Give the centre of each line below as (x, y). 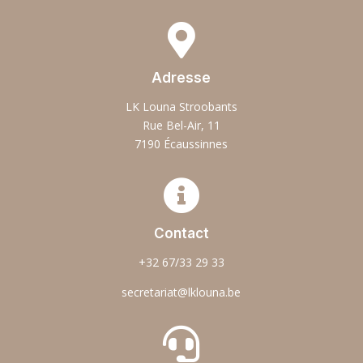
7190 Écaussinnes (181, 143)
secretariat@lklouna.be (181, 292)
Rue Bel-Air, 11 (181, 125)
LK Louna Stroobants (181, 106)
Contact (181, 233)
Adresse (181, 77)
